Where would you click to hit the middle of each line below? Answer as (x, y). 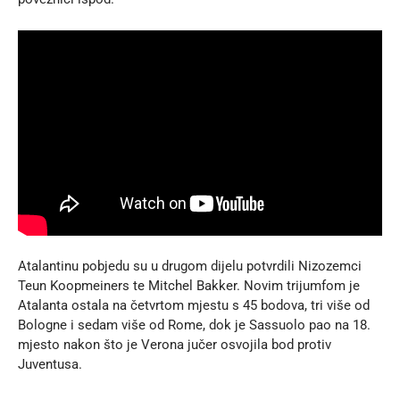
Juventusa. (50, 365)
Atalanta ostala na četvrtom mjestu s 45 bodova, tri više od (194, 306)
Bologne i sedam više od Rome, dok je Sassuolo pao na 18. (194, 325)
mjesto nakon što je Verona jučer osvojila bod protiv (175, 345)
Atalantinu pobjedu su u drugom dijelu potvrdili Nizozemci (190, 267)
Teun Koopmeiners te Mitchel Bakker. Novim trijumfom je (189, 286)
